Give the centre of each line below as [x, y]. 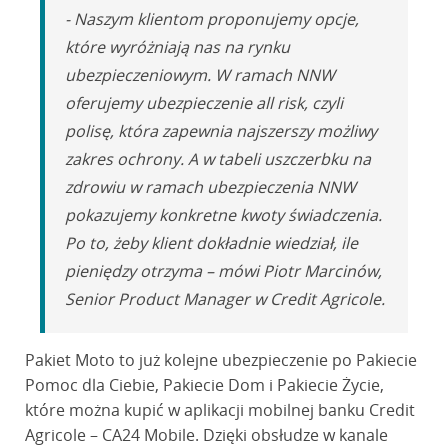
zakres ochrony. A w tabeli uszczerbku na [217, 159]
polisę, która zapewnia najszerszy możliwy [220, 131]
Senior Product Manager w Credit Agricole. [224, 299]
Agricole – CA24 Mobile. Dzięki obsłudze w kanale [206, 435]
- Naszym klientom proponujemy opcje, [211, 19]
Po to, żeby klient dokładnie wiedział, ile [211, 243]
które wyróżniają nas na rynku [177, 47]
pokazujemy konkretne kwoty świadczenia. [223, 215]
